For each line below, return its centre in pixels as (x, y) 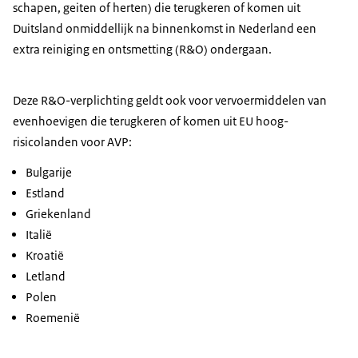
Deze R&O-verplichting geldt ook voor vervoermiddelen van (170, 101)
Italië (39, 235)
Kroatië (45, 256)
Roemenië (53, 318)
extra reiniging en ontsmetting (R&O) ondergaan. (142, 50)
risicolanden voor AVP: (72, 142)
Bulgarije (49, 173)
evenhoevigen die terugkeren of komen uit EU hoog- (151, 121)
